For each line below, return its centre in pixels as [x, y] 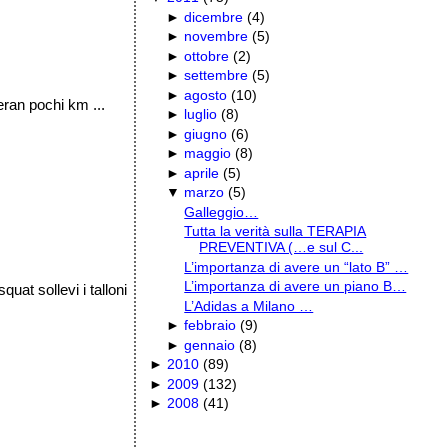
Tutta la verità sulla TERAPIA [275, 231]
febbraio [210, 325]
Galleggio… [221, 211]
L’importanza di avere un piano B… [295, 286]
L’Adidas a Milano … [249, 305]
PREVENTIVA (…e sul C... [281, 247]
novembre [216, 36]
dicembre [214, 16]
